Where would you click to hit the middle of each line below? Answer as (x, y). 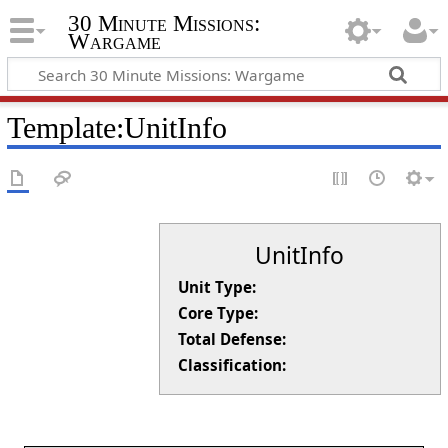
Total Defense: (231, 339)
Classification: (231, 365)
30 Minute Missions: (163, 24)
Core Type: (217, 313)
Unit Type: (216, 287)
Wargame (114, 42)
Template (61, 127)
